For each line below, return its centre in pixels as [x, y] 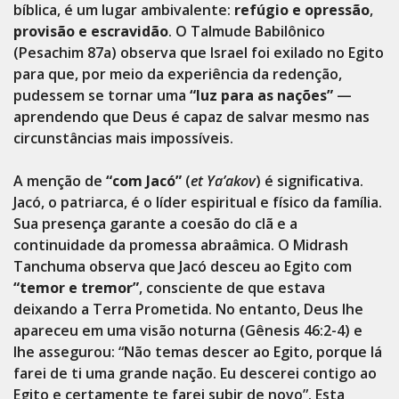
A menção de [60, 181]
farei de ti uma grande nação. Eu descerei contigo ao [195, 373]
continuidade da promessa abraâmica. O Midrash [181, 245]
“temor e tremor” [76, 288]
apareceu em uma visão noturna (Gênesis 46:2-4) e [188, 330]
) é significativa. [309, 181]
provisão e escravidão [91, 31]
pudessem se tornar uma [102, 95]
